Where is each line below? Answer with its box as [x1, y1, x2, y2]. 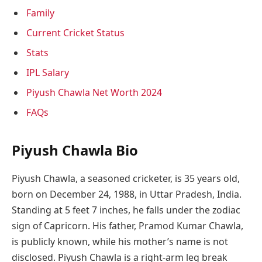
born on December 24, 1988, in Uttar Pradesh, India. [12, 187, 242, 201]
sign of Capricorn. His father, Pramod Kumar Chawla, [12, 219, 243, 232]
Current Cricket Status [26, 26, 125, 40]
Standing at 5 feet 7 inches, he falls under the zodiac [12, 203, 240, 216]
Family [26, 6, 54, 20]
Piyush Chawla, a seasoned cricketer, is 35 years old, [12, 171, 240, 185]
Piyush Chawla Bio [12, 140, 138, 160]
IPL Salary [26, 66, 69, 80]
